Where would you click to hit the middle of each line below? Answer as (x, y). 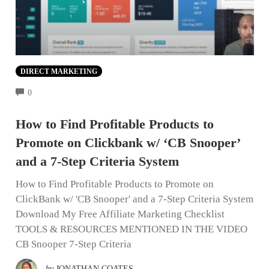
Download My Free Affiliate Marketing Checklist (120, 214)
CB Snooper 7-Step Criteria (73, 244)
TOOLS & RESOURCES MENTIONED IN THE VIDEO (131, 229)
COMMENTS (55, 91)
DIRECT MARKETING (59, 71)
